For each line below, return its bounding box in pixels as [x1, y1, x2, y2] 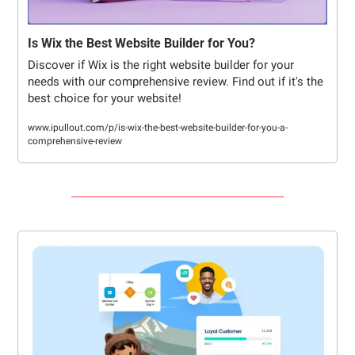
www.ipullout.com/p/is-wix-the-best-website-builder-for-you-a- [28, 121, 288, 133]
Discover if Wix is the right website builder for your [28, 57, 294, 72]
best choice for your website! [28, 90, 181, 105]
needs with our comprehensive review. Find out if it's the [28, 74, 323, 89]
